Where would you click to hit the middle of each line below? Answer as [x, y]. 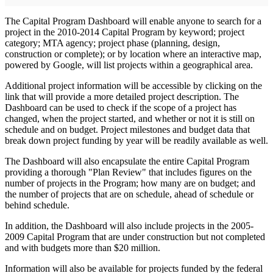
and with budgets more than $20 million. [83, 248]
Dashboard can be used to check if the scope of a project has [121, 108]
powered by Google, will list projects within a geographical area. [129, 65]
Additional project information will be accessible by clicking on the [133, 86]
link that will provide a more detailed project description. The [122, 97]
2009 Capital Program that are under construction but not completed [135, 237]
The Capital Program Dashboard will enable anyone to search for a [133, 21]
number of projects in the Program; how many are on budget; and [130, 183]
